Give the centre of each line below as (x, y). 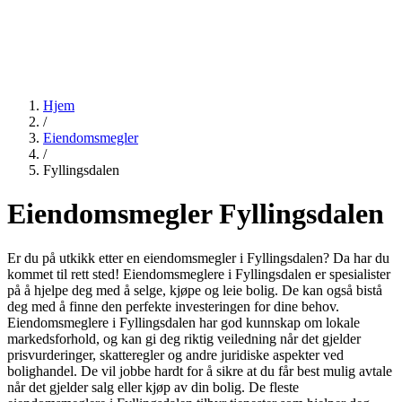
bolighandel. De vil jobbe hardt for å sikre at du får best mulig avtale (200, 371)
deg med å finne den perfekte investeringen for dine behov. (173, 306)
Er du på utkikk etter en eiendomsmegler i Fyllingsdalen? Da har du (198, 258)
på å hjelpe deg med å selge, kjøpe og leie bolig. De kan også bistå (195, 290)
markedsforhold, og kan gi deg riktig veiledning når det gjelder (184, 338)
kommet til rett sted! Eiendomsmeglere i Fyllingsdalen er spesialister (199, 274)
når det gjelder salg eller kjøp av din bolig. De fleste (153, 387)
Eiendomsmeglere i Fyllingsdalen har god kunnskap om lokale (184, 322)
